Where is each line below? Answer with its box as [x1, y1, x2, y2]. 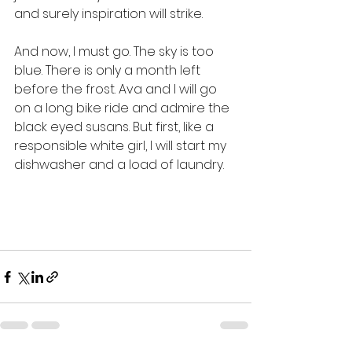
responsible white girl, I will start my [14, 137, 229, 155]
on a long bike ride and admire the [14, 99, 233, 117]
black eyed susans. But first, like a [14, 118, 217, 136]
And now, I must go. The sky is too [14, 42, 217, 60]
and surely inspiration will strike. [14, 5, 206, 23]
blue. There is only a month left [14, 61, 203, 79]
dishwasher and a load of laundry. [14, 156, 227, 174]
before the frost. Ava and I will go [14, 80, 220, 98]
